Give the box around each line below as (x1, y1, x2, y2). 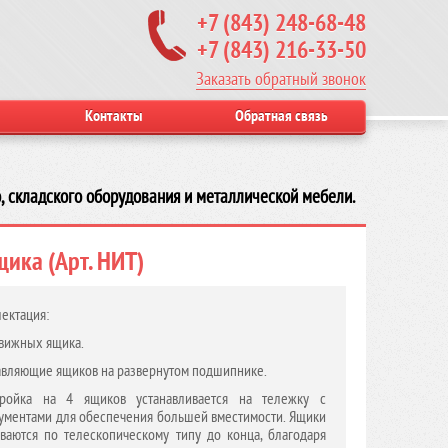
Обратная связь (235, 107, 329, 125)
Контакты (84, 107, 142, 125)
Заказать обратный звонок (196, 69, 366, 89)
